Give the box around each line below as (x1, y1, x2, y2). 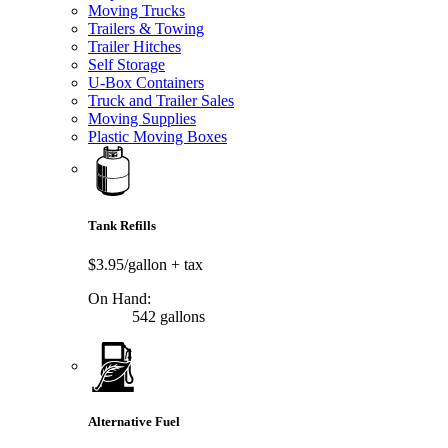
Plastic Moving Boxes (88, 127, 227, 145)
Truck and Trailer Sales (88, 91, 234, 109)
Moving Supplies (88, 109, 196, 127)
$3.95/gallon (88, 255, 171, 273)
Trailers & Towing (88, 19, 204, 37)
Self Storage (88, 55, 165, 73)
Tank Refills (88, 217, 156, 233)
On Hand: (88, 289, 151, 307)
